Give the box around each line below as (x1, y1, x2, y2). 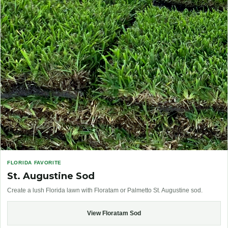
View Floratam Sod (87, 210, 141, 217)
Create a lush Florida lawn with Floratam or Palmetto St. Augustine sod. (7, 187, 203, 194)
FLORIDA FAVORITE (7, 160, 62, 166)
